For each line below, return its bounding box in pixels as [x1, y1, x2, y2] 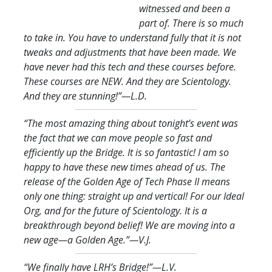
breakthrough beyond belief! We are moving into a [24, 218, 235, 232]
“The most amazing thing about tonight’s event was [24, 116, 238, 130]
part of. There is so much [139, 16, 243, 30]
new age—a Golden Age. [24, 233, 126, 246]
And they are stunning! [24, 89, 118, 103]
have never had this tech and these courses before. [24, 59, 236, 73]
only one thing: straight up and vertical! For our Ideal [24, 189, 244, 203]
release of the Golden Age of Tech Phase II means [24, 174, 230, 188]
